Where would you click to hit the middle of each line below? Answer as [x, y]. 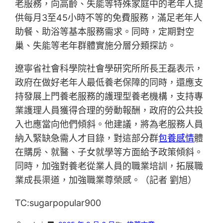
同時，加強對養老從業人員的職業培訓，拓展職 [109, 166]
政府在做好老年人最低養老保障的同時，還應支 [109, 83]
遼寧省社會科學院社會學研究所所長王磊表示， [109, 69]
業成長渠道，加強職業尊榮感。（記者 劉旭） [106, 180]
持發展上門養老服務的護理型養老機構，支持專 [109, 97]
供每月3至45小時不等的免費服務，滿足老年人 [109, 18]
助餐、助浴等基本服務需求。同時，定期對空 [105, 32]
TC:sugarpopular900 [58, 203]
